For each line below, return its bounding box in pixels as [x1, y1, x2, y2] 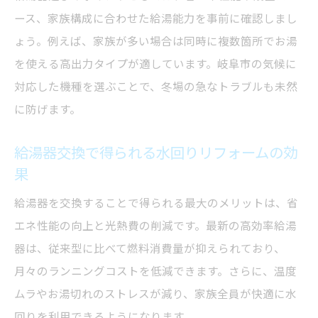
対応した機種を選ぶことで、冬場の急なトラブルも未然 [14, 78, 297, 95]
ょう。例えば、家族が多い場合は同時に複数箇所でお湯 [14, 33, 297, 50]
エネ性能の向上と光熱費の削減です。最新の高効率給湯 [14, 217, 297, 234]
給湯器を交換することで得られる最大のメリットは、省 [14, 194, 298, 212]
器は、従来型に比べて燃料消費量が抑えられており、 [14, 240, 285, 257]
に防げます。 [14, 101, 81, 118]
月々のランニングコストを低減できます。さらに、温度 [14, 263, 297, 280]
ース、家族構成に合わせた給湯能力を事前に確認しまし [14, 10, 297, 27]
